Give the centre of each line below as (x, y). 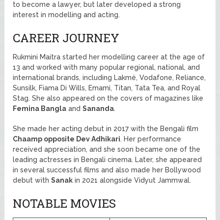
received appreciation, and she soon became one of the (107, 149)
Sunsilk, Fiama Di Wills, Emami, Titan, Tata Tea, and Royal (107, 88)
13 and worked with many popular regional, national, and (107, 67)
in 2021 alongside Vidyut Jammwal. (132, 180)
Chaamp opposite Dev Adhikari (67, 139)
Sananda (98, 108)
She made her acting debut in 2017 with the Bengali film (106, 128)
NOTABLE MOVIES (65, 203)
